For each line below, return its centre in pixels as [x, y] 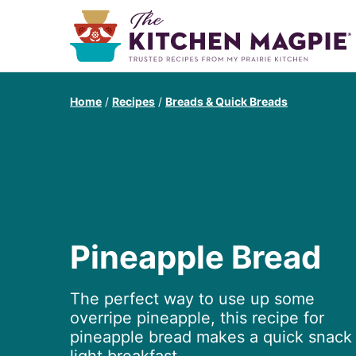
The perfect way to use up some [192, 299]
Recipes [133, 101]
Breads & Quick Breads [226, 101]
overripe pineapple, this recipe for [197, 318]
